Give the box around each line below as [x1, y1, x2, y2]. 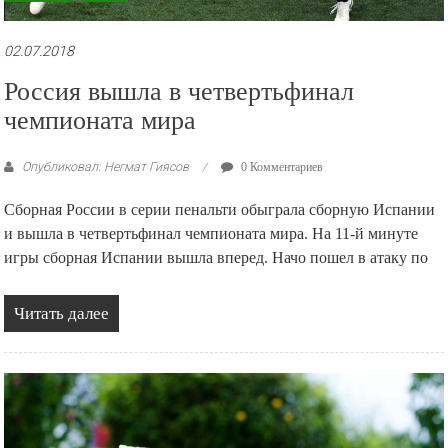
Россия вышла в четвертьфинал [4, 76, 355, 106]
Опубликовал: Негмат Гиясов [19, 158, 193, 174]
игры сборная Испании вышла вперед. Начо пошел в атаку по [4, 247, 429, 267]
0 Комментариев [238, 159, 324, 174]
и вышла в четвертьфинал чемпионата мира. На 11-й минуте [4, 223, 419, 243]
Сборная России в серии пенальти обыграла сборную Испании [4, 199, 436, 219]
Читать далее [14, 303, 110, 323]
